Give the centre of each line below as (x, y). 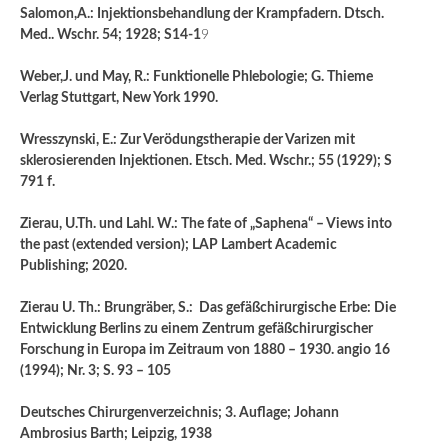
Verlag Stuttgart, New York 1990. (120, 98)
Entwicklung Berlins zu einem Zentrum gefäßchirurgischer (196, 329)
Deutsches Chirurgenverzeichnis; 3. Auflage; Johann (179, 413)
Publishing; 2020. (73, 266)
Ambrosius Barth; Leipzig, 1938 (116, 434)
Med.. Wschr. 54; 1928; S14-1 (110, 35)
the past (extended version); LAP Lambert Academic (178, 245)
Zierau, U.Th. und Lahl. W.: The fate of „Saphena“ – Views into (206, 224)
